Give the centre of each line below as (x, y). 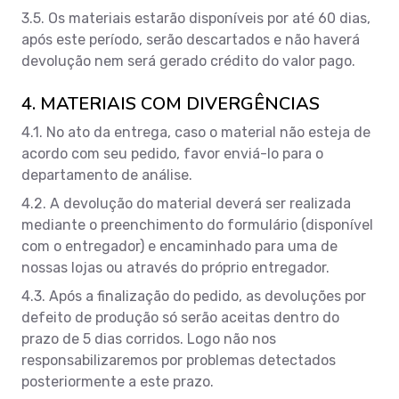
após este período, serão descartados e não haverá (191, 39)
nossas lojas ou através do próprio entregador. (175, 267)
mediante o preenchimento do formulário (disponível (197, 224)
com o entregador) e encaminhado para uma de (179, 246)
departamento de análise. (107, 175)
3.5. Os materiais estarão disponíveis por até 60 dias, (196, 18)
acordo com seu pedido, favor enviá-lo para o (172, 153)
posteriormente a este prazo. (118, 381)
